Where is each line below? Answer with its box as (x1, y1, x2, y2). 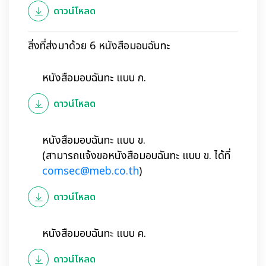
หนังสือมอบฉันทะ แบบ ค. (42, 226, 146, 242)
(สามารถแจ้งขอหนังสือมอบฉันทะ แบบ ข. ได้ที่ (42, 148, 230, 164)
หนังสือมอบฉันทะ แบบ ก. (42, 70, 146, 86)
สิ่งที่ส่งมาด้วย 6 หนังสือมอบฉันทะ (28, 38, 170, 54)
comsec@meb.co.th (42, 163, 139, 179)
